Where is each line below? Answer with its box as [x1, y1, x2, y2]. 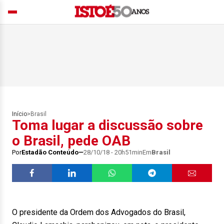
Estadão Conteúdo [21, 148, 78, 156]
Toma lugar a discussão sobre [12, 117, 203, 133]
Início [12, 110, 27, 117]
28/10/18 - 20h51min [83, 148, 142, 156]
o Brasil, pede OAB [12, 132, 130, 149]
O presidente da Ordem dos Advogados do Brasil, [12, 207, 185, 217]
